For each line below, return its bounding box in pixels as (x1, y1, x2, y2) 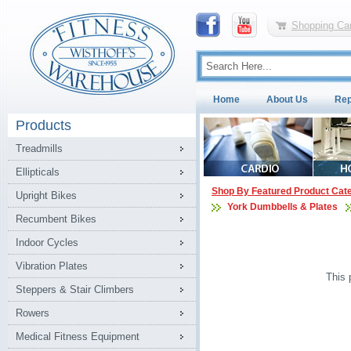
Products (16, 118, 71, 133)
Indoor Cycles (16, 237, 78, 248)
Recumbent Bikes (16, 213, 96, 225)
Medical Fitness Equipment (16, 331, 139, 342)
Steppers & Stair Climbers (16, 284, 134, 295)
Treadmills (16, 143, 63, 154)
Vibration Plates (16, 260, 88, 272)
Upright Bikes (16, 190, 77, 201)
